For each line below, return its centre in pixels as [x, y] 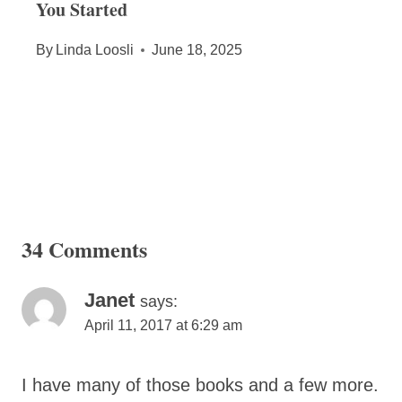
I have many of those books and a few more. [200, 385]
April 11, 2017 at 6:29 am [163, 326]
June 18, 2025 [197, 50]
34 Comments [84, 249]
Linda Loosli [95, 50]
